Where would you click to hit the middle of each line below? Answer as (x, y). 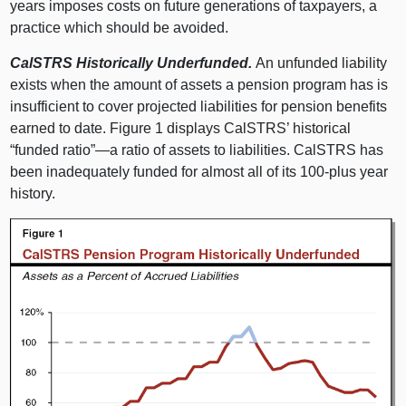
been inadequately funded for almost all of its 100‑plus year (199, 172)
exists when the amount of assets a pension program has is (199, 85)
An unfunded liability (322, 63)
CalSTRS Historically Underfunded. (133, 63)
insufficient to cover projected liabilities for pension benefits (199, 107)
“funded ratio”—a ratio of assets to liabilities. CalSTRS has (197, 150)
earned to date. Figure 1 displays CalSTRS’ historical (181, 129)
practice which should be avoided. (120, 28)
